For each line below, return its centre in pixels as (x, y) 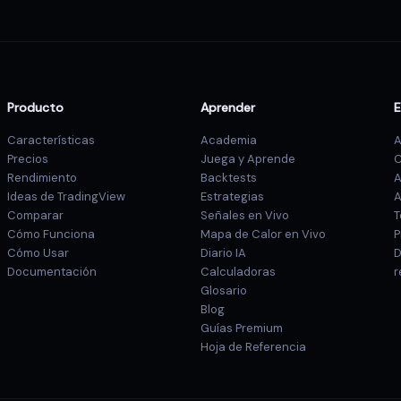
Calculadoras (238, 272)
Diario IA (223, 253)
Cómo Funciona (51, 234)
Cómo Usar (38, 253)
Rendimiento (42, 178)
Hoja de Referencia (253, 347)
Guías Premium (242, 328)
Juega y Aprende (248, 159)
